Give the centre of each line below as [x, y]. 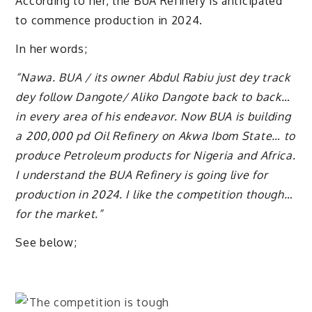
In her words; [52, 49]
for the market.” [59, 214]
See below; [46, 242]
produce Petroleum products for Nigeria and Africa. [156, 156]
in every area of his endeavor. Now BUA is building [153, 117]
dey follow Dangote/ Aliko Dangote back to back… [153, 97]
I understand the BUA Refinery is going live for [142, 175]
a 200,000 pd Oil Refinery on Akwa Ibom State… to [156, 136]
